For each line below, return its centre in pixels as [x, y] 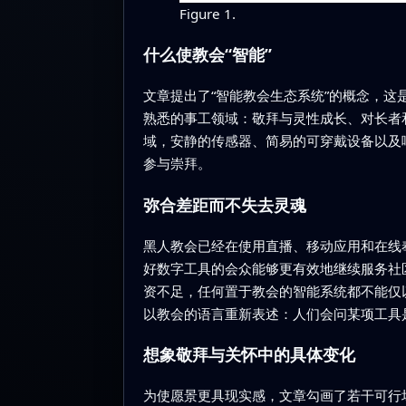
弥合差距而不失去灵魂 [224, 204]
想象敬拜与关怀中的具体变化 [249, 355]
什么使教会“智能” [207, 55]
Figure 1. [207, 13]
